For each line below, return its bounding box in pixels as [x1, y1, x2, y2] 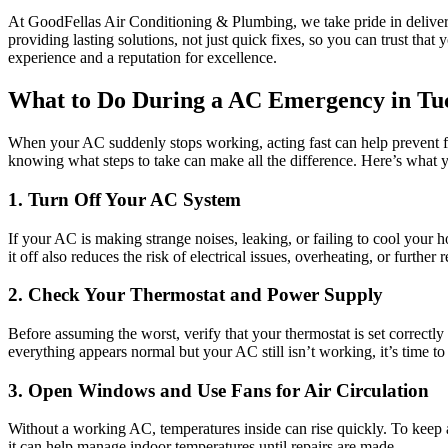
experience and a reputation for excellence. [8, 49, 277, 67]
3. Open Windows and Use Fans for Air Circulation [8, 379, 429, 401]
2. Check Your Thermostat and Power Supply [8, 284, 383, 306]
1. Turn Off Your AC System [8, 188, 241, 210]
